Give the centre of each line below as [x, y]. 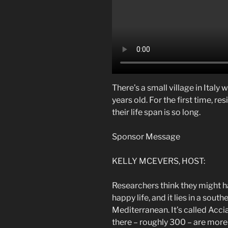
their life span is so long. [156, 112]
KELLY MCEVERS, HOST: [159, 161]
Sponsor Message [146, 137]
